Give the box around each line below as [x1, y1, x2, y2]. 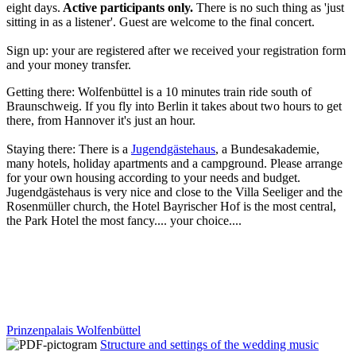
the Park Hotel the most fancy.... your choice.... [6, 213, 242, 227]
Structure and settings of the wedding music [100, 337, 319, 351]
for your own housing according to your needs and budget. [6, 170, 300, 184]
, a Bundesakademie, [215, 141, 319, 156]
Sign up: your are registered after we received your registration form [6, 43, 346, 57]
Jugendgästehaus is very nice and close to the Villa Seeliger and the [6, 184, 342, 199]
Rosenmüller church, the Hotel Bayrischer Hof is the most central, [6, 199, 336, 213]
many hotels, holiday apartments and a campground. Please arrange [6, 156, 342, 170]
